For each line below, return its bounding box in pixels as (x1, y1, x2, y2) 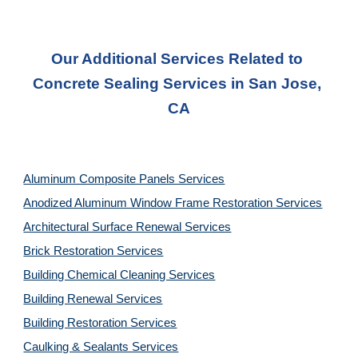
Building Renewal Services (23, 292, 163, 305)
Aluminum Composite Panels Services (23, 173, 225, 185)
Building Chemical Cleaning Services (23, 268, 216, 281)
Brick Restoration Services (23, 245, 164, 257)
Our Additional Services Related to (51, 50, 303, 67)
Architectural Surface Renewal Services (23, 221, 232, 233)
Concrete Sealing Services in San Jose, (33, 75, 321, 92)
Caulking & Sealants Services (23, 340, 179, 353)
